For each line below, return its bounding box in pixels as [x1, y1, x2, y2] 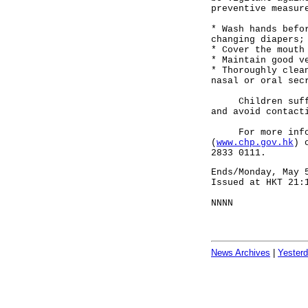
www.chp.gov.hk [217, 137, 294, 148]
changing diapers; [211, 34, 305, 45]
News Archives [211, 247, 270, 258]
